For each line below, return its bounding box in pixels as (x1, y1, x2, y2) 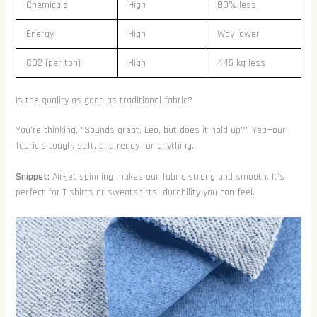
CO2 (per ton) (25, 56, 81, 69)
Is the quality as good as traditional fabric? (15, 93, 192, 107)
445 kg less (217, 56, 265, 69)
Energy (25, 27, 54, 40)
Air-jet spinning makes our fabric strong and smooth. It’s (49, 171, 284, 184)
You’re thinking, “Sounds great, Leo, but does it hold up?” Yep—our (15, 123, 286, 137)
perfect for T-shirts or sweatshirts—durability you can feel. (15, 186, 255, 200)
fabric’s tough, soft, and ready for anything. (15, 139, 194, 152)
